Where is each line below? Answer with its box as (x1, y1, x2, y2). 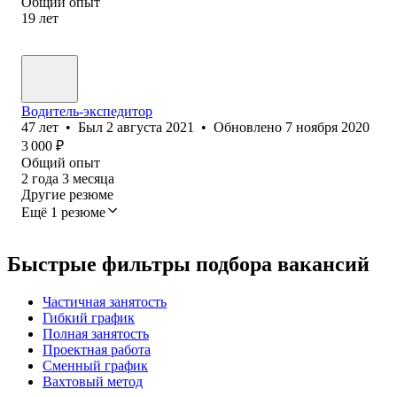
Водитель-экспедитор (21, 103, 152, 119)
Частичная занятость (43, 293, 167, 309)
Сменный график (43, 357, 148, 373)
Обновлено (214, 119, 285, 135)
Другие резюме (21, 186, 113, 202)
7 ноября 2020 (285, 119, 370, 135)
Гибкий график (43, 309, 135, 325)
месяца (73, 170, 114, 186)
